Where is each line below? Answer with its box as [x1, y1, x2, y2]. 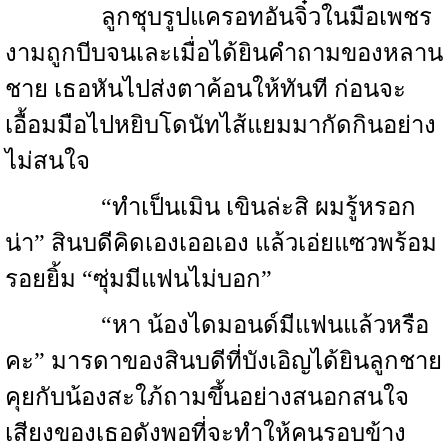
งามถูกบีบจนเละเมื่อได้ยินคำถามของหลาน [5, 40, 443, 66]
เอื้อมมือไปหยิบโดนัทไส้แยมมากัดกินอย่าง [5, 112, 436, 138]
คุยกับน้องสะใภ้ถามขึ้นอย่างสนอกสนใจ [5, 384, 409, 410]
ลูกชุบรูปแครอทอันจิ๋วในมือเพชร [5, 4, 432, 30]
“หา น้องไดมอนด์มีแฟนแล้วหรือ [5, 312, 429, 338]
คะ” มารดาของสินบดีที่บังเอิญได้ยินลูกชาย [5, 348, 442, 374]
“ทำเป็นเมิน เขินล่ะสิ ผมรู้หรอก [5, 194, 416, 220]
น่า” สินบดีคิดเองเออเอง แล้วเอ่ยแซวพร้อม [5, 230, 437, 256]
